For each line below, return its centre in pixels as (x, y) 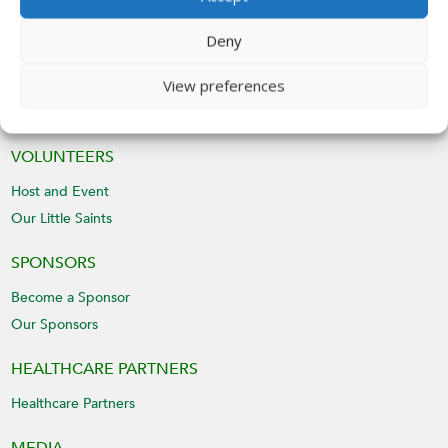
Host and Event (60, 192)
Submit (182, 62)
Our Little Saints (62, 219)
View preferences (224, 85)
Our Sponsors (55, 325)
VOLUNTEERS (63, 157)
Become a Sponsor (71, 298)
